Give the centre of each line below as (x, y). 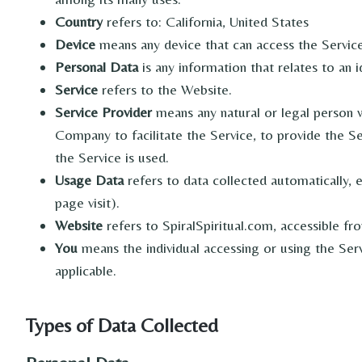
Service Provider (103, 112)
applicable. (86, 270)
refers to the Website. (165, 89)
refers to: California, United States (206, 21)
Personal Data (97, 67)
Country (79, 21)
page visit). (87, 202)
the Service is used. (112, 157)
